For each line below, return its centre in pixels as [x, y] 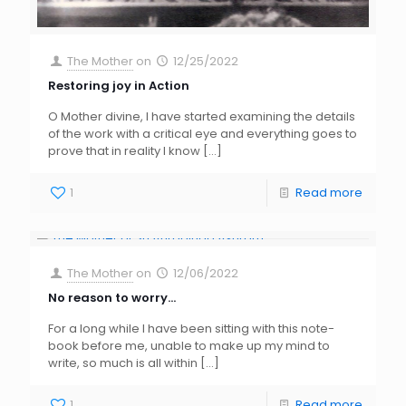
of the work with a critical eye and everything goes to [203, 133]
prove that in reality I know [124, 150]
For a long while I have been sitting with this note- [191, 328]
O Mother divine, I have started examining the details [202, 116]
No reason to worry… [112, 297]
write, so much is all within [123, 362]
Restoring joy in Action [119, 85]
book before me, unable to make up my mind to [189, 345]
